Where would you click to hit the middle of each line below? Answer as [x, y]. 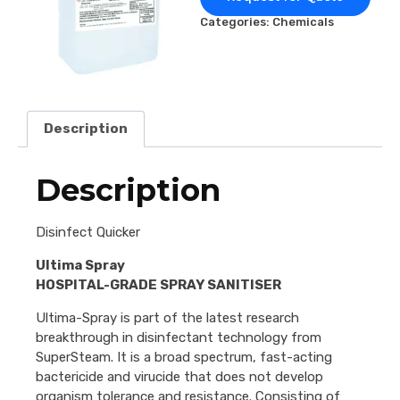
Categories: [236, 22]
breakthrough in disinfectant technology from [179, 338]
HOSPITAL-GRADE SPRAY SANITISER [158, 285]
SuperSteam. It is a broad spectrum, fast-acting [184, 358]
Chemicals [303, 22]
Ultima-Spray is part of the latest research [167, 318]
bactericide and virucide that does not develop [179, 377]
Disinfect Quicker [88, 233]
